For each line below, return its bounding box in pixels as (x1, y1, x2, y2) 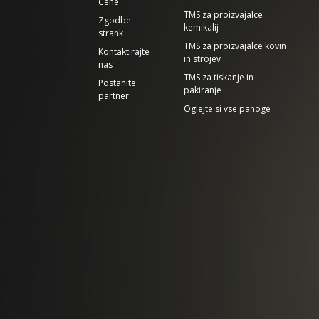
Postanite (98, 77, 136, 89)
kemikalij (184, 21, 219, 33)
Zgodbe (98, 14, 131, 26)
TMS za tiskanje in (184, 71, 253, 83)
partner (98, 90, 129, 102)
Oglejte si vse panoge (184, 103, 271, 115)
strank (98, 27, 123, 39)
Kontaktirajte (98, 46, 150, 58)
